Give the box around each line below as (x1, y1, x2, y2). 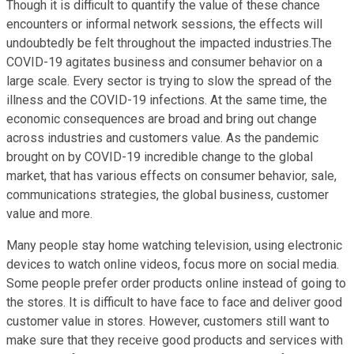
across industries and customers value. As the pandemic (6, 130, 318, 145)
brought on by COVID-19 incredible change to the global (6, 149, 313, 164)
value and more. (6, 205, 92, 221)
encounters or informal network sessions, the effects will (6, 16, 322, 32)
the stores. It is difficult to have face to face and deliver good (6, 294, 342, 310)
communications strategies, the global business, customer (6, 186, 329, 202)
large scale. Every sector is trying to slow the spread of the (6, 73, 332, 88)
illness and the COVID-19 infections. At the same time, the (6, 92, 327, 107)
